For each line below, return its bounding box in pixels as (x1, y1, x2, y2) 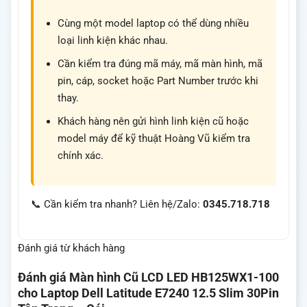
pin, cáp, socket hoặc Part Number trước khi (58, 74, 258, 87)
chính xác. (58, 149, 103, 162)
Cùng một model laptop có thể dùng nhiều (58, 16, 249, 29)
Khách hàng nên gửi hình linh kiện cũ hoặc (58, 114, 249, 127)
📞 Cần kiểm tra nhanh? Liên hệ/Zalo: (31, 198, 203, 211)
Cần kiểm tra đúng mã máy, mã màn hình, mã (58, 57, 262, 70)
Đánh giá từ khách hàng (18, 241, 125, 254)
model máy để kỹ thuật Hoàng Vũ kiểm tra (58, 132, 250, 145)
